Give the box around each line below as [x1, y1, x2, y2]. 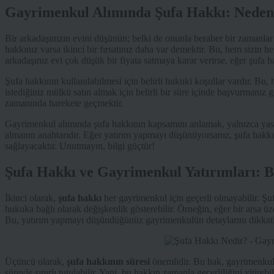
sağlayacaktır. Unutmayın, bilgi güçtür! [5, 141, 155, 152]
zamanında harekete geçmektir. [5, 98, 124, 109]
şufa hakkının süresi [67, 256, 150, 267]
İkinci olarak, [5, 192, 58, 203]
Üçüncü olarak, [5, 256, 67, 267]
